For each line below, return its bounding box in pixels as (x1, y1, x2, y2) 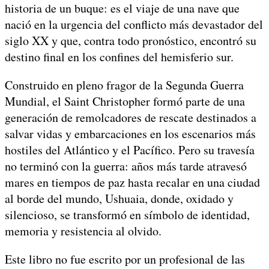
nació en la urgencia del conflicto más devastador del (5, 16, 263, 32)
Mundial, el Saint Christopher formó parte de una (5, 92, 245, 109)
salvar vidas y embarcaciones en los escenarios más (5, 125, 256, 142)
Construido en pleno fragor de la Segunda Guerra (5, 76, 244, 93)
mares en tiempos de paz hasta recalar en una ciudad (5, 174, 260, 190)
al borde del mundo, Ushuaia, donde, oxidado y (5, 190, 234, 207)
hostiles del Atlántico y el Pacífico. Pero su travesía (5, 141, 255, 158)
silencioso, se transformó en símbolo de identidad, (5, 206, 250, 223)
